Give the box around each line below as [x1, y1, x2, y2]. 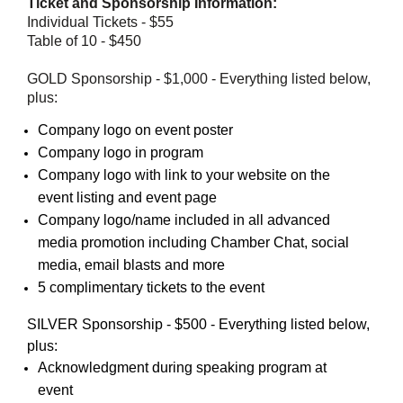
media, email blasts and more [38, 256, 225, 273]
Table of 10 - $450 [27, 32, 141, 49]
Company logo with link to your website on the [38, 166, 330, 183]
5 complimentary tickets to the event [38, 279, 264, 295]
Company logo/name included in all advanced [38, 211, 330, 228]
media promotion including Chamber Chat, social [38, 234, 349, 250]
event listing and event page [38, 189, 217, 205]
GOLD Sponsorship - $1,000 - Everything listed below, [27, 70, 371, 86]
